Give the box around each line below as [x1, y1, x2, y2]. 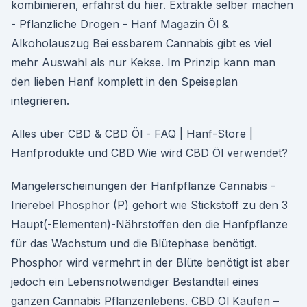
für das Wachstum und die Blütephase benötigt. [11, 236, 257, 250]
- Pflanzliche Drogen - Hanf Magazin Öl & [11, 17, 229, 31]
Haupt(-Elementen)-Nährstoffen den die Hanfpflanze [11, 217, 288, 231]
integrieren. [11, 94, 69, 108]
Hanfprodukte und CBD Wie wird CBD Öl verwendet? [11, 146, 288, 160]
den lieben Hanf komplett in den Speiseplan [11, 75, 238, 88]
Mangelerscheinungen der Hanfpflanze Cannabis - [11, 179, 275, 193]
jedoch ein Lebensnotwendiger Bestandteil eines [11, 275, 259, 288]
